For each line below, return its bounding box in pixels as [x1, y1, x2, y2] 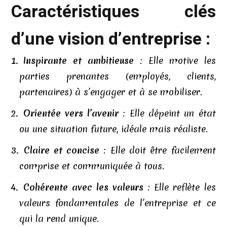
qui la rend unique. [19, 212, 99, 225]
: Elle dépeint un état [119, 107, 216, 120]
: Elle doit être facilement [99, 144, 216, 157]
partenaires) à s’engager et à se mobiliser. [19, 86, 202, 98]
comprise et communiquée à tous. [19, 160, 164, 172]
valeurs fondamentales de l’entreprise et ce [19, 197, 216, 209]
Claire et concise [23, 144, 100, 157]
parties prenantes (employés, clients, [19, 70, 216, 83]
